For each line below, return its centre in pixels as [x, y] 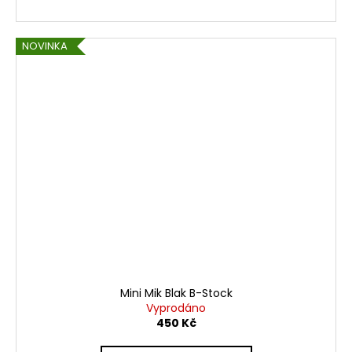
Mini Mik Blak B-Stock [176, 293]
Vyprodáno [176, 308]
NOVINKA [45, 46]
